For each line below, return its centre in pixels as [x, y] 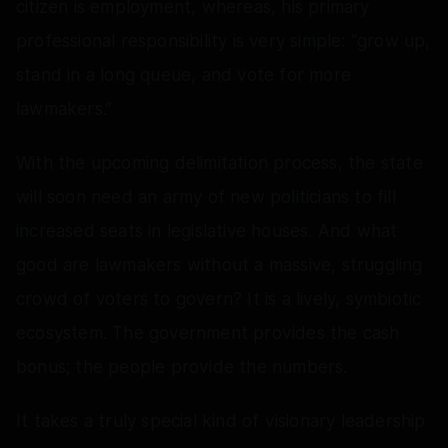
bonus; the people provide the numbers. [182, 366]
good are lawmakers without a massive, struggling [219, 264]
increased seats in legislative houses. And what [207, 230]
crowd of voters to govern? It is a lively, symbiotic [219, 298]
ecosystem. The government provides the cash [208, 332]
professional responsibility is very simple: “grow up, [223, 40]
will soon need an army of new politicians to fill [206, 196]
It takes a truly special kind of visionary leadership [221, 420]
